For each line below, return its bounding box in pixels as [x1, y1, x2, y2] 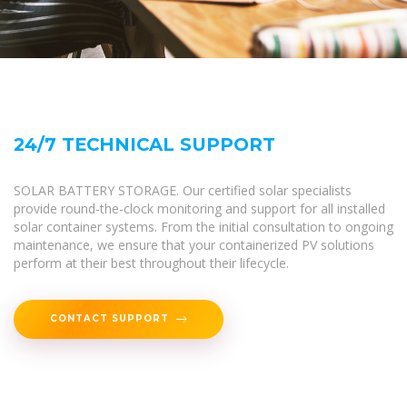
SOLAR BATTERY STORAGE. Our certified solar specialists [14, 181, 352, 199]
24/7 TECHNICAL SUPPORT [14, 133, 275, 155]
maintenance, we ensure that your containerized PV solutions [14, 235, 374, 253]
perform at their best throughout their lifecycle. [14, 253, 289, 272]
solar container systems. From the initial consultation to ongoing [14, 217, 393, 235]
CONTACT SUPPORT [50, 313, 169, 324]
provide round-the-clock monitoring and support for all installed [14, 199, 385, 217]
